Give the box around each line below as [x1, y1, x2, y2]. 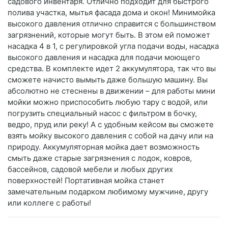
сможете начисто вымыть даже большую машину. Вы [8, 75, 208, 85]
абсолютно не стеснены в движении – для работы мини [8, 86, 215, 96]
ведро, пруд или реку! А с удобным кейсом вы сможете [8, 120, 214, 130]
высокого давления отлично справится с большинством [8, 19, 216, 29]
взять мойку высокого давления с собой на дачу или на [8, 131, 213, 141]
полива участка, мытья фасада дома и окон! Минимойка [8, 8, 215, 18]
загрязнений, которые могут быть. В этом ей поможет [8, 30, 210, 40]
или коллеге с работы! [8, 198, 91, 208]
